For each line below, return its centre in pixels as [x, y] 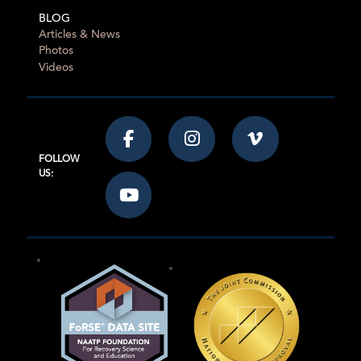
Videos [56, 68]
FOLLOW [59, 160]
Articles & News [79, 35]
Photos [56, 52]
